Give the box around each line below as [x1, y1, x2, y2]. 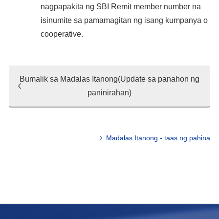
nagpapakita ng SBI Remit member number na [40, 2, 201, 11]
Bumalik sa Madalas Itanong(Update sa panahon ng [19, 75, 199, 83]
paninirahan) [87, 88, 131, 97]
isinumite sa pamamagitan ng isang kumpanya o [40, 16, 208, 24]
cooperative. [40, 30, 83, 38]
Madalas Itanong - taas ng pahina [106, 134, 211, 142]
